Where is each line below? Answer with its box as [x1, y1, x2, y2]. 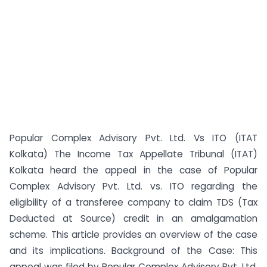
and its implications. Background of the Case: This [10, 244, 257, 257]
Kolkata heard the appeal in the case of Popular [10, 164, 257, 176]
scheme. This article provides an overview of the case [10, 228, 257, 241]
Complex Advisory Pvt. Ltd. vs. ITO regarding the [10, 180, 257, 193]
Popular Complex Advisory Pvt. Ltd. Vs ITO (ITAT [10, 132, 257, 144]
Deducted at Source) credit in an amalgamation [10, 212, 257, 225]
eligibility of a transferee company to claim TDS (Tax [10, 196, 257, 209]
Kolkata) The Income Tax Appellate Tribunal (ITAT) [10, 148, 257, 160]
